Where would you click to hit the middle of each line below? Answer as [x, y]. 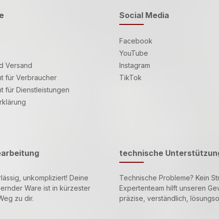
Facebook [136, 41]
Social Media [144, 15]
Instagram [135, 65]
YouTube [134, 53]
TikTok [131, 77]
